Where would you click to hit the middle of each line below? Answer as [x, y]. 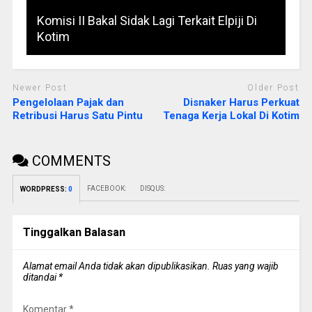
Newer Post [40, 88]
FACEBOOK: [106, 188]
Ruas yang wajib [245, 266]
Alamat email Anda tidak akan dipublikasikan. [116, 266]
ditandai [40, 277]
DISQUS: [152, 188]
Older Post [274, 88]
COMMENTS [69, 161]
